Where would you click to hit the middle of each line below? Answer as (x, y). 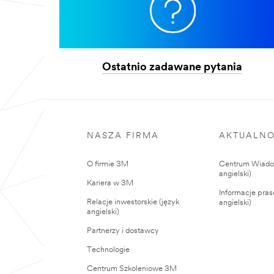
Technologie (108, 250)
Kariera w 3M (110, 183)
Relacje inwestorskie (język (133, 202)
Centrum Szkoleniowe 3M (132, 268)
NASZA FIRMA (123, 136)
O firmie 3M (108, 164)
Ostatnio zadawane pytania (172, 68)
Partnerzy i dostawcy (123, 231)
